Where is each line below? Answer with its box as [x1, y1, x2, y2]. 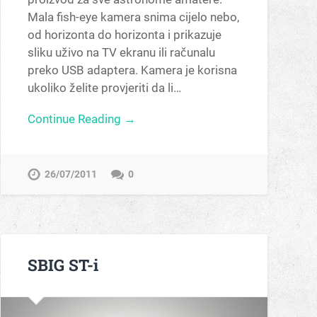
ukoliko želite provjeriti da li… [27, 80, 181, 95]
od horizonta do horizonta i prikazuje [27, 27, 221, 42]
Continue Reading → [27, 111, 136, 126]
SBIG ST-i [27, 254, 98, 276]
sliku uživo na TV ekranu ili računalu [27, 45, 215, 59]
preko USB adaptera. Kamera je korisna [27, 62, 237, 77]
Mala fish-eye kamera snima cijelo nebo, [27, 9, 239, 24]
